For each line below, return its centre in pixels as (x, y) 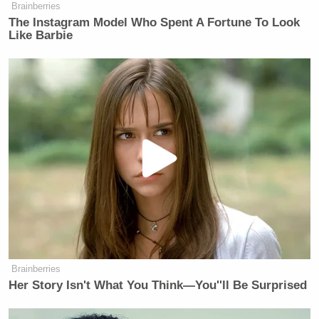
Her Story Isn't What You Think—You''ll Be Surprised (158, 285)
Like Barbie (41, 35)
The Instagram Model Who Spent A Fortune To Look (155, 22)
